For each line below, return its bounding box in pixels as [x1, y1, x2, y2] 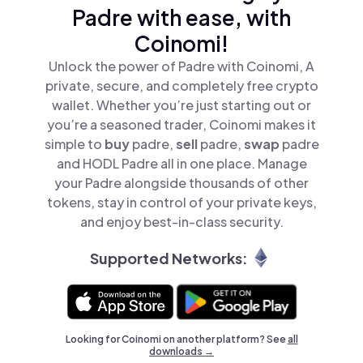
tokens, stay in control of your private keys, [46, 194, 317, 211]
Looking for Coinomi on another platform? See [65, 333, 288, 345]
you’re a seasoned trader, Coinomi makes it [47, 116, 316, 133]
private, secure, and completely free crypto [45, 77, 318, 94]
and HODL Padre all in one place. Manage [56, 155, 307, 172]
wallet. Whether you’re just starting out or [52, 96, 311, 113]
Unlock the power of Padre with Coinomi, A [49, 58, 314, 75]
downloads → [149, 345, 214, 357]
